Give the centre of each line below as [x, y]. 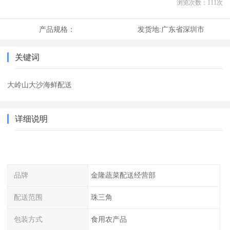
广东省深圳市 [183, 30]
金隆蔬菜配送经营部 [123, 175]
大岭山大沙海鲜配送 [40, 85]
